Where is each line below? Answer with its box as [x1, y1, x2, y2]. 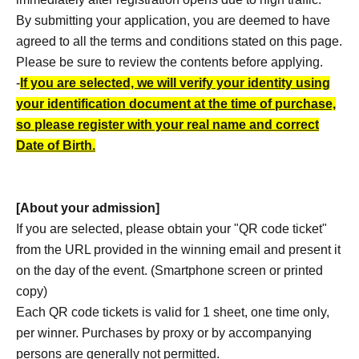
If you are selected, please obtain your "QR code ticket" [16, 222, 327, 236]
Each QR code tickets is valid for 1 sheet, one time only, [16, 305, 329, 319]
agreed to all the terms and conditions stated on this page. [16, 34, 342, 48]
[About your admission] [16, 201, 159, 215]
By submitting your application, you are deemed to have [16, 14, 330, 27]
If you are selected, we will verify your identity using [20, 76, 330, 90]
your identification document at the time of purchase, [16, 97, 336, 111]
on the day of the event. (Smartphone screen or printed [16, 264, 323, 277]
